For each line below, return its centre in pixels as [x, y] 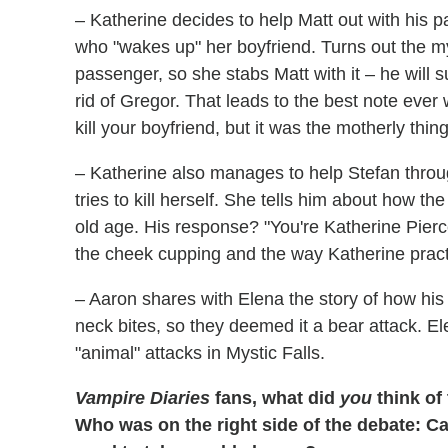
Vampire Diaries [142, 398]
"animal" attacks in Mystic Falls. [200, 353]
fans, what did [275, 398]
